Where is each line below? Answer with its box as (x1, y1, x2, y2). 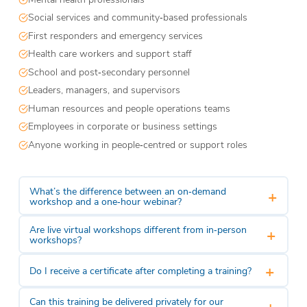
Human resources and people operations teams (27, 101, 230, 114)
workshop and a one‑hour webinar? (29, 194, 182, 208)
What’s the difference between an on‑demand (29, 184, 226, 197)
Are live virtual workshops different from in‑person (29, 223, 247, 236)
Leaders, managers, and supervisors (27, 83, 180, 97)
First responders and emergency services (27, 28, 203, 42)
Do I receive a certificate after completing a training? (29, 264, 251, 278)
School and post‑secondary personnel (27, 64, 190, 78)
